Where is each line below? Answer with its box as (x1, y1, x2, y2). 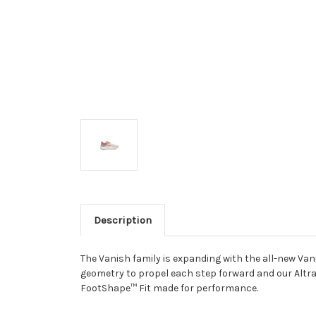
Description (93, 213, 152, 226)
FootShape (80, 281, 130, 294)
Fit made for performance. (137, 281, 258, 294)
